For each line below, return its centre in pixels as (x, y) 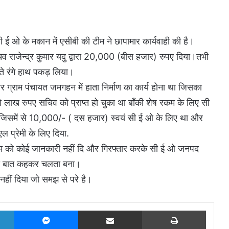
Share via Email (150, 210)
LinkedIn (27, 210)
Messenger (96, 210)
